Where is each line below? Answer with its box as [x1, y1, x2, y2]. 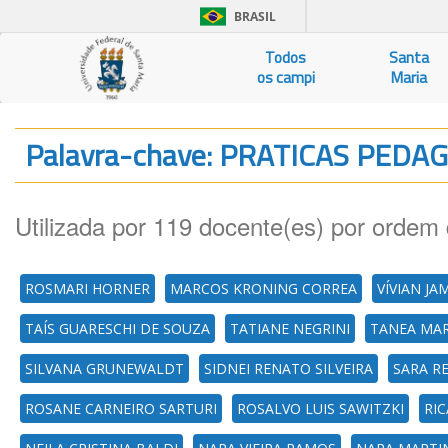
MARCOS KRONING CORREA [170, 279, 357, 298]
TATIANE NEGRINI [230, 319, 350, 338]
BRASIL [234, 8, 276, 25]
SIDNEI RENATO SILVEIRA [204, 359, 373, 378]
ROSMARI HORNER [25, 279, 150, 298]
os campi [256, 66, 315, 89]
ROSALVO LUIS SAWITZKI [237, 399, 404, 418]
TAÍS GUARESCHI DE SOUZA [25, 319, 210, 338]
